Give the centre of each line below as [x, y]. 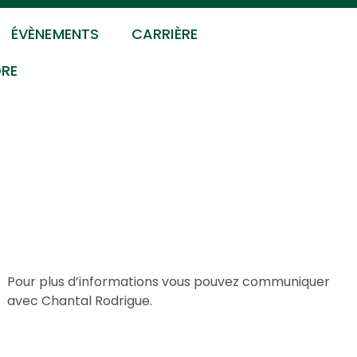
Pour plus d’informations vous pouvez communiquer [169, 282]
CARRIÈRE [165, 34]
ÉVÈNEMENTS [55, 34]
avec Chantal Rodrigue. [80, 301]
